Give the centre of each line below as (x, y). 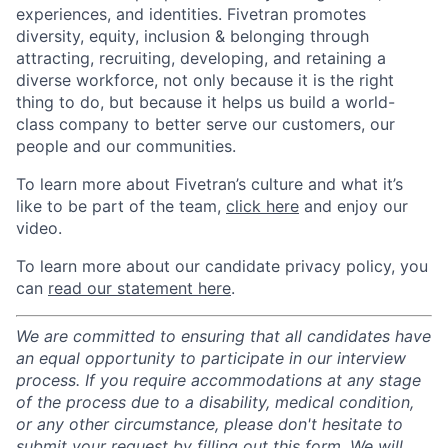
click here (262, 206)
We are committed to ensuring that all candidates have (223, 336)
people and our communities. (126, 146)
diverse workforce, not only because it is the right (205, 80)
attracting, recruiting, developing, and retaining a (201, 58)
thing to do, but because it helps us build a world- (205, 102)
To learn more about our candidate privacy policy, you (222, 266)
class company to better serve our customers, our (205, 124)
